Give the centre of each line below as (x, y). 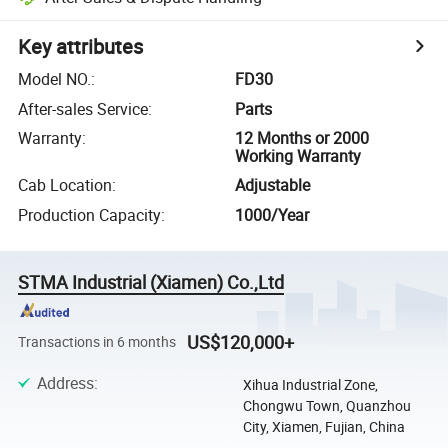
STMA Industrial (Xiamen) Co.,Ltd (151, 281)
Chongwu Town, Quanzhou (326, 405)
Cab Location (65, 185)
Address (65, 382)
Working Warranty (298, 155)
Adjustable (273, 185)
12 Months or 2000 (302, 137)
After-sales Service (83, 108)
